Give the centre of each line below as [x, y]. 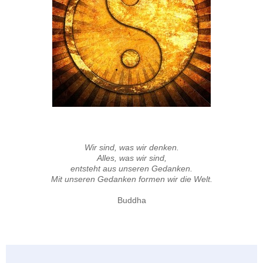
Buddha [131, 200]
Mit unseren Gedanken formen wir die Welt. [131, 179]
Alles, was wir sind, [131, 158]
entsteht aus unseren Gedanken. [131, 168]
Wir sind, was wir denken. [131, 147]
